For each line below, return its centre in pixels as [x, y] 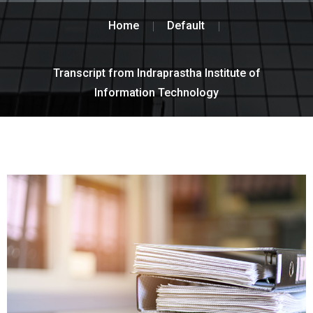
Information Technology [156, 92]
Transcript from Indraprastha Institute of [156, 73]
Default [186, 25]
